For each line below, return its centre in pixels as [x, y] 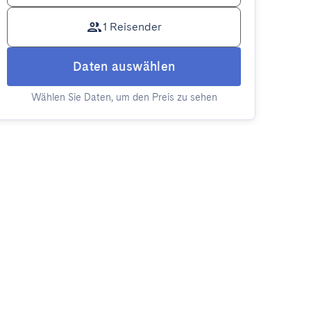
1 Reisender [133, 27]
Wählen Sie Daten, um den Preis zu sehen [124, 97]
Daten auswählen [124, 66]
